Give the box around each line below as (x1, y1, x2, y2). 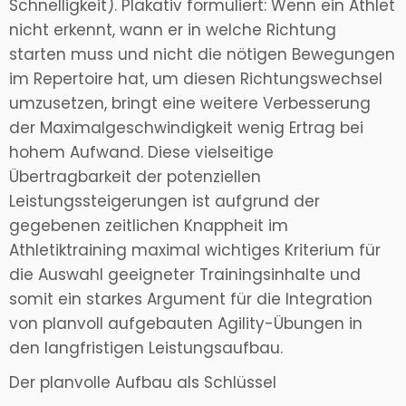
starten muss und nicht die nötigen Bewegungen (9, 43, 395, 66)
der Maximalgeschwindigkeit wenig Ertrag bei (9, 117, 363, 140)
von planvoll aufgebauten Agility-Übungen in (9, 313, 362, 335)
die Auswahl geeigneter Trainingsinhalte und (9, 264, 361, 286)
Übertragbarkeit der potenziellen (9, 166, 261, 188)
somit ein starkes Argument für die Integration (9, 288, 372, 311)
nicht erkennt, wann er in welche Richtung (9, 19, 336, 42)
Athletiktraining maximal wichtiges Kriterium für (9, 239, 381, 262)
